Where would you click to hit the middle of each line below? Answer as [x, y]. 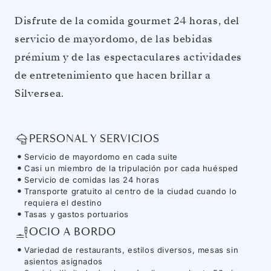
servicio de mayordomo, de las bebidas [114, 39]
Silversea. [39, 93]
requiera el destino [63, 202]
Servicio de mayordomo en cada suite [101, 156]
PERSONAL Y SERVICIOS [94, 139]
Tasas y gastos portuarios [77, 214]
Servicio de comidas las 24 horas [92, 179]
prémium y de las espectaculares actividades [129, 57]
